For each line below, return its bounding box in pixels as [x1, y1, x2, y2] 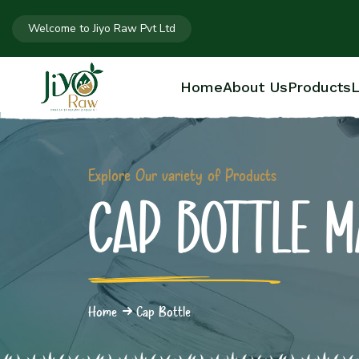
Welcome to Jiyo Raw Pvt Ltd [28, 20, 175, 36]
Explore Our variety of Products [87, 165, 276, 185]
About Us [223, 79, 288, 95]
